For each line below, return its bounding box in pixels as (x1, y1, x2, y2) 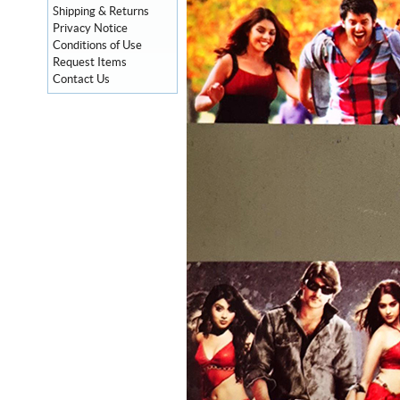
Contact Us (53, 73, 110, 86)
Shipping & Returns (53, 5, 149, 18)
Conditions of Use (53, 39, 142, 52)
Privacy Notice (53, 22, 128, 35)
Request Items (53, 56, 127, 69)
